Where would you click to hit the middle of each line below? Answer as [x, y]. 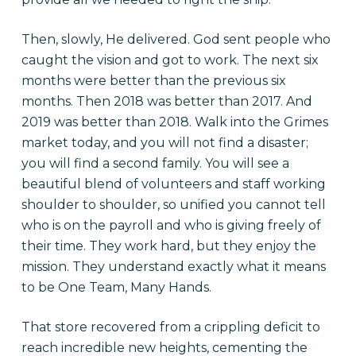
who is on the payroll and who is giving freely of [171, 226]
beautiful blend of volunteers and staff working [173, 184]
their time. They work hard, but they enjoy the [168, 246]
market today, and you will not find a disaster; [164, 143]
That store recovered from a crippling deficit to [170, 327]
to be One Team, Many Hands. [116, 288]
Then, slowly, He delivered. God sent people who [176, 40]
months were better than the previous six [153, 81]
